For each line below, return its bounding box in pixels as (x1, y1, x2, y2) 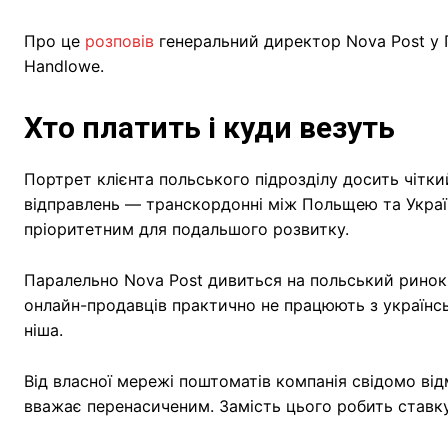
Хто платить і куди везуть (24, 109, 395, 145)
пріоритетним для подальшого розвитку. (24, 218, 349, 239)
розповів (85, 30, 154, 51)
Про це (24, 30, 85, 51)
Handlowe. (24, 55, 104, 76)
